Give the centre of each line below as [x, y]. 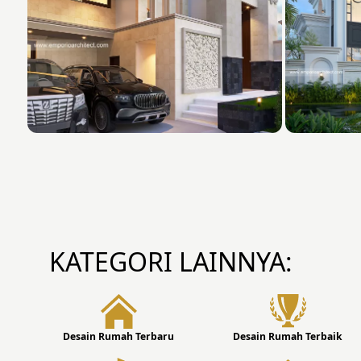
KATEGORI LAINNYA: [171, 262]
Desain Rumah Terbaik [288, 337]
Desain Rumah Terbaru [118, 337]
